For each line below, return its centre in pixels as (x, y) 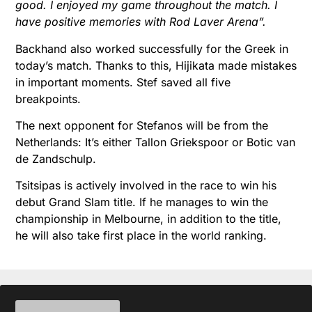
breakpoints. (48, 99)
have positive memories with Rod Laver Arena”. (141, 22)
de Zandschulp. (56, 159)
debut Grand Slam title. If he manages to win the (142, 202)
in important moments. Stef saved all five (123, 82)
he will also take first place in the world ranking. (141, 236)
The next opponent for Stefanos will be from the (142, 126)
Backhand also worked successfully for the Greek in (152, 48)
